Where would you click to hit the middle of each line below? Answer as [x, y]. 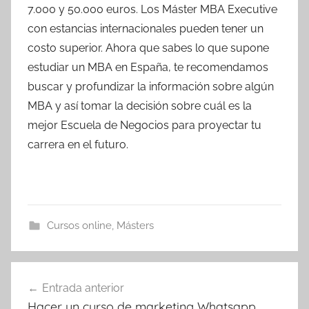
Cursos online [79, 225]
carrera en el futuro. [78, 144]
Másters [135, 225]
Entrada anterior [83, 288]
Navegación [62, 273]
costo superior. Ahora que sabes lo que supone [148, 48]
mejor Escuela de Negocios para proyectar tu [144, 125]
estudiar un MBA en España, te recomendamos [148, 67]
